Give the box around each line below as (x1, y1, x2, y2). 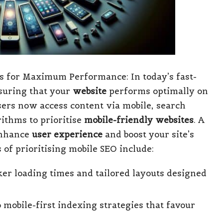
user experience (32, 128, 103, 140)
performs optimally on (107, 85, 208, 97)
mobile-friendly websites (84, 114, 194, 125)
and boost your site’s (103, 128, 194, 140)
